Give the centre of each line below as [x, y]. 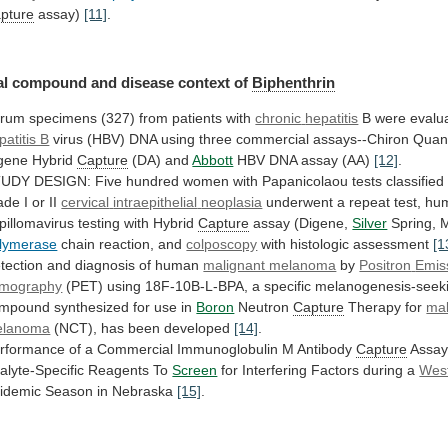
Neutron [264, 307]
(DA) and [160, 160]
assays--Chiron [361, 139]
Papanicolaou [305, 181]
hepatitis [332, 118]
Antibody [325, 349]
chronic [278, 118]
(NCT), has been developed [142, 328]
